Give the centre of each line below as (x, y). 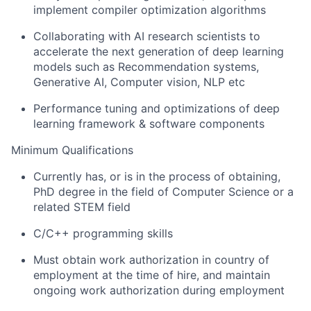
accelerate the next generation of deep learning (159, 51)
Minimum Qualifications (72, 150)
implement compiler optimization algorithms (150, 10)
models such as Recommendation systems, (146, 67)
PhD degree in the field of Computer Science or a (163, 192)
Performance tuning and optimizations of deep (157, 108)
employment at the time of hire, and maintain (152, 275)
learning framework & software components (149, 124)
